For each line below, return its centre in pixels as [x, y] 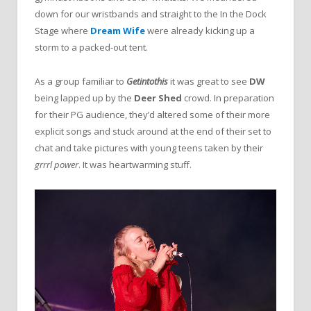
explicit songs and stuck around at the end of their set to [153, 131]
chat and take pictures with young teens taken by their [149, 148]
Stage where [61, 31]
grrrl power [57, 164]
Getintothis [146, 81]
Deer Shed [158, 98]
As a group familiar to [79, 81]
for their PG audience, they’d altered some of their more [152, 114]
